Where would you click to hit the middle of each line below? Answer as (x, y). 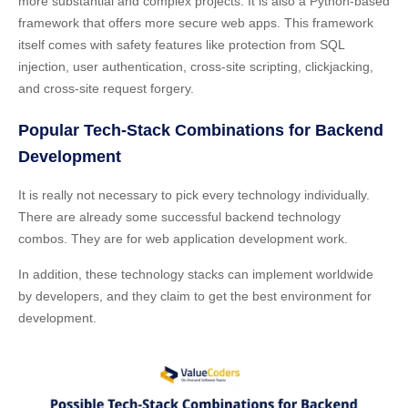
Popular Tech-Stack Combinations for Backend (201, 130)
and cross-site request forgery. (106, 88)
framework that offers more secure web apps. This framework (196, 22)
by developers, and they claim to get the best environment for (195, 296)
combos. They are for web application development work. (183, 238)
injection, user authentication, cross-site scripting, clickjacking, (196, 66)
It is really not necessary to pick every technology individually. (194, 194)
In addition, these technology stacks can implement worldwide (196, 274)
